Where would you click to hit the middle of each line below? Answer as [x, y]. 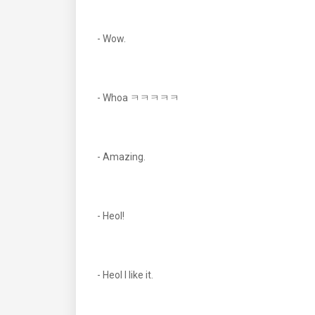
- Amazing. [122, 157]
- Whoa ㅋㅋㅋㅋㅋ [138, 98]
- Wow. [112, 39]
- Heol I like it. [126, 275]
